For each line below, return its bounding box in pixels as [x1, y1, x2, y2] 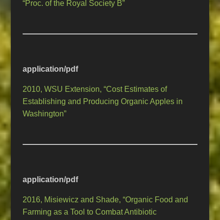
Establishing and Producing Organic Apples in [23, 97, 183, 106]
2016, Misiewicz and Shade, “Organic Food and [23, 195, 189, 204]
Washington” [23, 110, 67, 118]
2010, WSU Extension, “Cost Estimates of [23, 85, 167, 94]
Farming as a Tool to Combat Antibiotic [23, 208, 157, 217]
